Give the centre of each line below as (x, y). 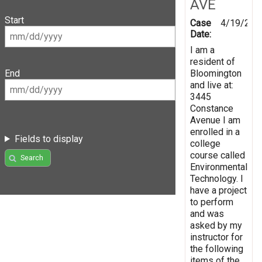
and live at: (212, 85)
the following (217, 249)
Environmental (219, 167)
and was (207, 213)
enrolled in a (215, 132)
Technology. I (217, 178)
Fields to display (49, 139)
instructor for (216, 237)
